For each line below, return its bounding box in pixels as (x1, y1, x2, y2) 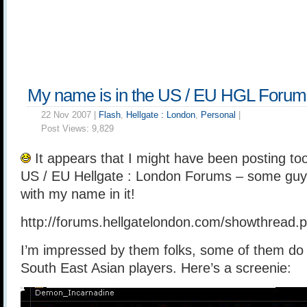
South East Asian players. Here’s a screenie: (21, 260, 291, 275)
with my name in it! (21, 186, 135, 201)
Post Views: (41, 123, 92, 134)
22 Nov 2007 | (41, 110, 99, 120)
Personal (201, 110, 236, 120)
